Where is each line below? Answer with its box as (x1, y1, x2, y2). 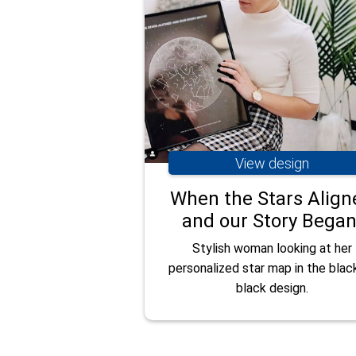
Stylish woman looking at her (192, 241, 352, 257)
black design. (235, 281, 308, 296)
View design (234, 154, 309, 172)
